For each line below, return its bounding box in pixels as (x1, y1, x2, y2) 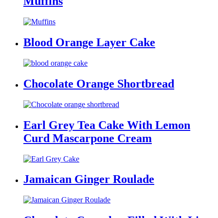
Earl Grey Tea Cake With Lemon (23, 118, 190, 131)
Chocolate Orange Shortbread (23, 77, 174, 90)
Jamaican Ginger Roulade (23, 173, 154, 186)
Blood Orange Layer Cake (23, 36, 155, 49)
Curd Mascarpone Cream (23, 131, 152, 145)
